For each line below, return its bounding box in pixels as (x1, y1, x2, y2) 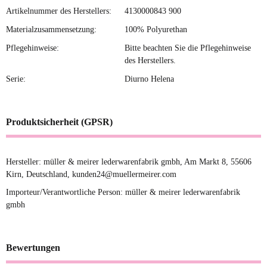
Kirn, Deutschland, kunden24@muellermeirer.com (6, 170, 176, 179)
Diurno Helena (125, 74, 174, 84)
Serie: (6, 74, 26, 84)
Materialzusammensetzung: (6, 25, 97, 35)
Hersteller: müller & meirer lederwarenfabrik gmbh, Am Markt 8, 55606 (6, 157, 252, 167)
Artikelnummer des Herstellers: (6, 7, 111, 16)
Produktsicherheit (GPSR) (6, 117, 113, 128)
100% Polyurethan (125, 25, 187, 35)
